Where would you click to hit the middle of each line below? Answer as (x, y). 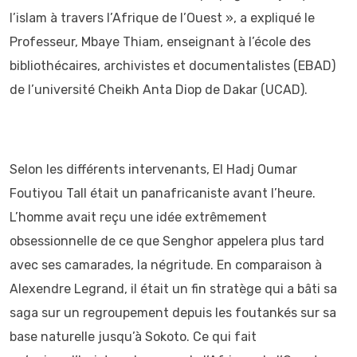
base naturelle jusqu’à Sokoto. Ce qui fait (133, 337)
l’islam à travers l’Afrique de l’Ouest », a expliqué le (162, 18)
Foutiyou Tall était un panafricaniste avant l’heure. (163, 193)
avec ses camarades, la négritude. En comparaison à (166, 265)
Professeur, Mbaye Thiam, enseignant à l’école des (160, 42)
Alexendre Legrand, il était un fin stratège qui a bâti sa (173, 289)
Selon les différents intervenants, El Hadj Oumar (153, 169)
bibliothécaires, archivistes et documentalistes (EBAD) (173, 66)
